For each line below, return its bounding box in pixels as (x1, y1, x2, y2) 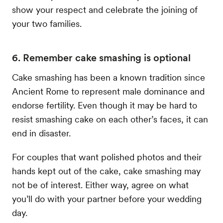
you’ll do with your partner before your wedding (12, 193, 202, 204)
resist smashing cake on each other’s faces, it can (12, 113, 208, 124)
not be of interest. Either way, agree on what (12, 179, 189, 190)
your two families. (12, 18, 82, 29)
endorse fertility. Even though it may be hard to (12, 100, 197, 111)
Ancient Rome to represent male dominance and (12, 86, 205, 97)
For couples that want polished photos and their (12, 151, 202, 162)
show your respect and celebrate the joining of (12, 4, 198, 15)
